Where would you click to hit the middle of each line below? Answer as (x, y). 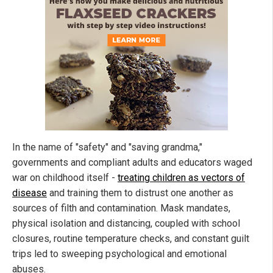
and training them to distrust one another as (140, 193)
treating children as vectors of (181, 178)
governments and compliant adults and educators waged (132, 163)
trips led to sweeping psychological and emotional (119, 254)
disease (30, 193)
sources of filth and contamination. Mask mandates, (121, 208)
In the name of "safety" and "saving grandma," (107, 147)
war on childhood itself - (65, 178)
